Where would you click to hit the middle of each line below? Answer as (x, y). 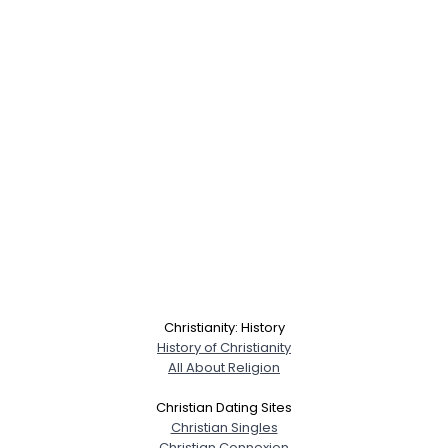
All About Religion (224, 367)
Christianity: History (224, 327)
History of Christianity (224, 347)
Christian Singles (224, 427)
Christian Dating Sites (224, 407)
